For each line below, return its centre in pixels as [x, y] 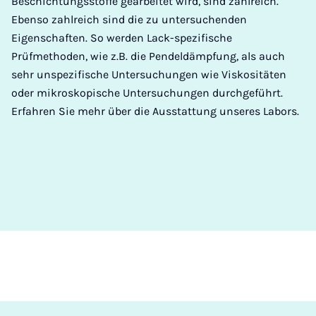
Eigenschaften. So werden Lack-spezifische [122, 37]
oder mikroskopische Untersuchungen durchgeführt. [147, 92]
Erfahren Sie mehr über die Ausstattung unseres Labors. [155, 111]
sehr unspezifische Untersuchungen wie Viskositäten [149, 74]
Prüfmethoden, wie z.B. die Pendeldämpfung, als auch [148, 56]
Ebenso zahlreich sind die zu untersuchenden [129, 19]
